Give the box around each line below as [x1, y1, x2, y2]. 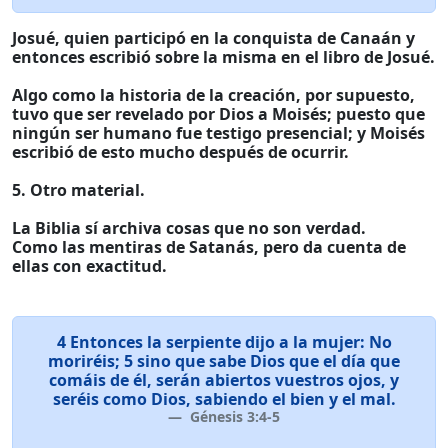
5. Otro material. [12, 179, 145, 201]
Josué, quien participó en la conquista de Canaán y [12, 27, 415, 49]
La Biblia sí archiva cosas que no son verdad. [12, 217, 366, 239]
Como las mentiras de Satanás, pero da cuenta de [12, 236, 406, 258]
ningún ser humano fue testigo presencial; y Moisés [12, 122, 425, 144]
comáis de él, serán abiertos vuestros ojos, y [49, 369, 399, 391]
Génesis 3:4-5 [186, 407, 280, 426]
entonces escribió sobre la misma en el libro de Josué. [12, 46, 435, 68]
